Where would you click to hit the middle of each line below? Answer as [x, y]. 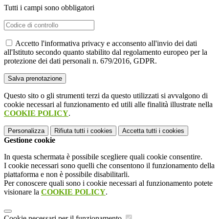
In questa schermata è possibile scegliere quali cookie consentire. [103, 156]
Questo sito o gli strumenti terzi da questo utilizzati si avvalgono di [106, 95]
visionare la [22, 192]
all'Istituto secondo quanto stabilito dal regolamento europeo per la [106, 52]
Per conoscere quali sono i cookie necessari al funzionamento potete [108, 183]
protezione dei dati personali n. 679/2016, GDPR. [80, 61]
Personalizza [26, 131]
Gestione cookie [30, 140]
